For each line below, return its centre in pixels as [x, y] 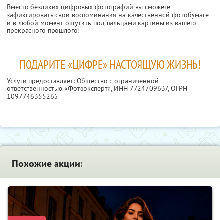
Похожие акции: [47, 163]
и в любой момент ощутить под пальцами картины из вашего [102, 22]
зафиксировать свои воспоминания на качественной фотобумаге [108, 14]
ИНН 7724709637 [141, 88]
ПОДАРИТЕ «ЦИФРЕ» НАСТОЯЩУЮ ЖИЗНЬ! [110, 64]
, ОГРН [178, 88]
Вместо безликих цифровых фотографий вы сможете [89, 7]
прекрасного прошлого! [43, 30]
